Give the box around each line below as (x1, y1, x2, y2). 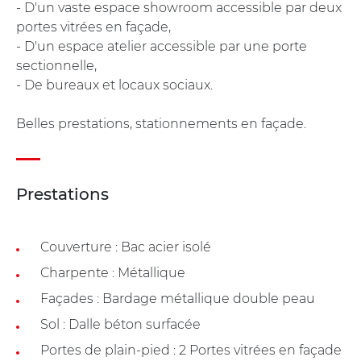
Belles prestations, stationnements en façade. (16, 115, 306, 131)
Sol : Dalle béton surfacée (40, 316, 201, 332)
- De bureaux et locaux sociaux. (16, 77, 213, 93)
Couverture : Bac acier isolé (40, 239, 211, 255)
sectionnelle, (16, 57, 97, 73)
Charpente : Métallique (40, 264, 185, 280)
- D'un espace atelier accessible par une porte (16, 38, 307, 54)
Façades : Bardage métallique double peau (40, 290, 315, 306)
